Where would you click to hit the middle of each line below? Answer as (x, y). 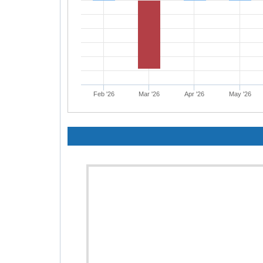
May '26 (240, 94)
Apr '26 (195, 94)
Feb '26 (104, 94)
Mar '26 (149, 94)
